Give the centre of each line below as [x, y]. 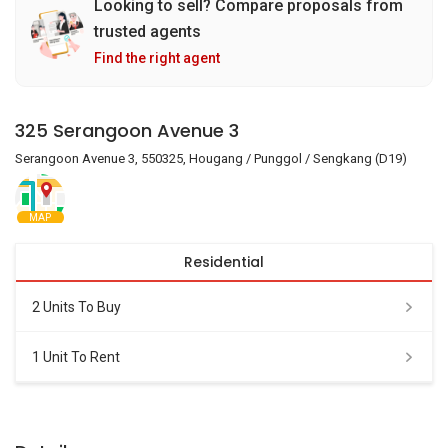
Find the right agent [157, 58]
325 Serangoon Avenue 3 [127, 130]
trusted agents [147, 31]
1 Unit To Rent [76, 356]
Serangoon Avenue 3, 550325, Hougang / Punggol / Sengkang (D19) [211, 158]
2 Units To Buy [76, 306]
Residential [224, 262]
